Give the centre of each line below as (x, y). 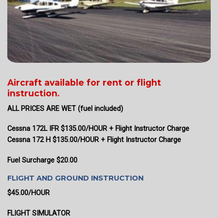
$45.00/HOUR (28, 193)
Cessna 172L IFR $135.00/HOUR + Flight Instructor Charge (99, 129)
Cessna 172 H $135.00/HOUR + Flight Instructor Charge (94, 140)
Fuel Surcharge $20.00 (42, 161)
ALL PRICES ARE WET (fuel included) (65, 109)
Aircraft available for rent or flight (84, 83)
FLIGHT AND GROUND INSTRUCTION (75, 178)
